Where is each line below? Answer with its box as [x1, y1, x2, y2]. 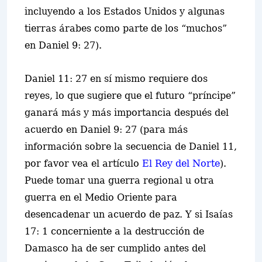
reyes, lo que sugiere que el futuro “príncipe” [25, 90, 236, 101]
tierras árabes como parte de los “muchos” [25, 23, 227, 34]
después [174, 107, 212, 118]
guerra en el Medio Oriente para [25, 192, 177, 203]
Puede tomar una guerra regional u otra [25, 175, 214, 186]
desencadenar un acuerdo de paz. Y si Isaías [25, 209, 233, 220]
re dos [178, 73, 208, 84]
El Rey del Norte [142, 158, 220, 169]
